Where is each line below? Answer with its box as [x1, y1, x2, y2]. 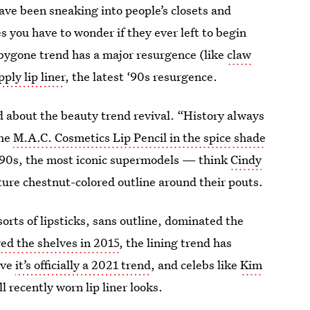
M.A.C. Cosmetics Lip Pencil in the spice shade [13, 129, 266, 145]
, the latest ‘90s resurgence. [65, 69, 218, 84]
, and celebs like [151, 257, 241, 273]
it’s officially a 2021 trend [15, 257, 152, 273]
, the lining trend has [119, 235, 232, 250]
